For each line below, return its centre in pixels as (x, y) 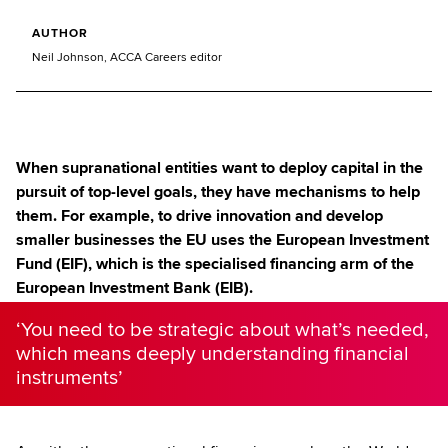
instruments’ (69, 377)
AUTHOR (60, 33)
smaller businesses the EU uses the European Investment (222, 239)
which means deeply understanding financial (212, 353)
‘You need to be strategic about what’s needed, (222, 329)
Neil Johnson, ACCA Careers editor (127, 57)
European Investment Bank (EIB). (134, 287)
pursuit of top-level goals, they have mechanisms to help (218, 191)
